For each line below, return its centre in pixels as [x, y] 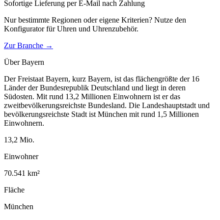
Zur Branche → [28, 45]
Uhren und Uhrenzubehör [97, 28]
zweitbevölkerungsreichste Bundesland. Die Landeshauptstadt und [107, 105]
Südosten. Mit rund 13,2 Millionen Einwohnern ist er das [92, 96]
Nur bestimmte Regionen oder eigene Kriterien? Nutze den [95, 20]
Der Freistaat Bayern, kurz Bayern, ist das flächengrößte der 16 [102, 79]
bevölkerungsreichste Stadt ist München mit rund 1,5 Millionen [101, 114]
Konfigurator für [30, 28]
